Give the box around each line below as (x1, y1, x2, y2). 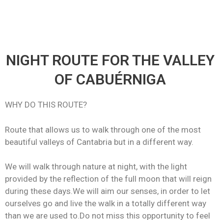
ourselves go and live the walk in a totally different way (5, 198, 206, 208)
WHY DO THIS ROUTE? (5, 100, 87, 110)
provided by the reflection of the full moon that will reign (5, 174, 212, 184)
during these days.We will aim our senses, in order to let (5, 186, 210, 196)
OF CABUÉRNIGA (54, 71, 166, 88)
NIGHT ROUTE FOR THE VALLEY (5, 52, 215, 69)
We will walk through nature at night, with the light (5, 162, 187, 171)
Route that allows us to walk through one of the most (5, 124, 201, 135)
